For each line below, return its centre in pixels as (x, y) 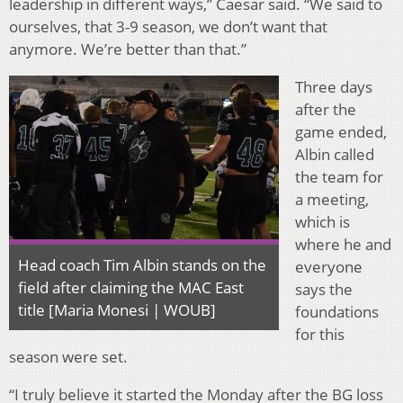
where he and (343, 245)
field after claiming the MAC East (131, 288)
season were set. (68, 357)
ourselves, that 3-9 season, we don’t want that (168, 27)
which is (322, 222)
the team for (339, 177)
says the (324, 290)
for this (320, 335)
